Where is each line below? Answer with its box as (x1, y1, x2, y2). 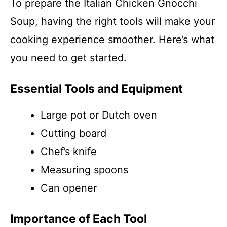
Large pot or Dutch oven (41, 109, 157, 121)
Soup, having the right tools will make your (10, 15, 215, 27)
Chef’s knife (41, 145, 97, 158)
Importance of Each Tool (10, 212, 147, 226)
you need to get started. (10, 52, 127, 64)
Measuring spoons (41, 164, 128, 176)
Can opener (41, 182, 97, 194)
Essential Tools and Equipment (10, 82, 183, 96)
